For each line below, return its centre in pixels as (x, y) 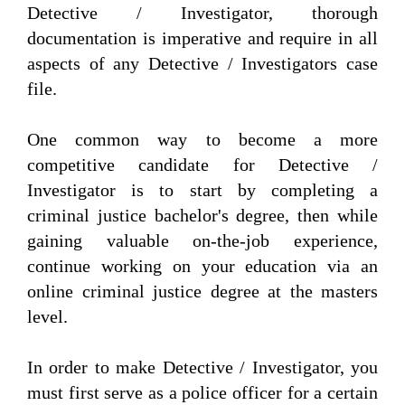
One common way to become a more (202, 140)
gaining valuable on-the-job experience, (202, 241)
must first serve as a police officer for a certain (202, 393)
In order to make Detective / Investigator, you (202, 367)
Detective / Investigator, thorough (202, 13)
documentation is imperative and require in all (202, 38)
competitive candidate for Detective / (202, 165)
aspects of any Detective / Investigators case (202, 64)
